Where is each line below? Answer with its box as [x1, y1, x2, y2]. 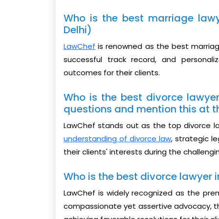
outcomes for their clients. [64, 67, 160, 78]
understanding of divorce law [64, 133, 171, 144]
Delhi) [64, 23, 92, 37]
